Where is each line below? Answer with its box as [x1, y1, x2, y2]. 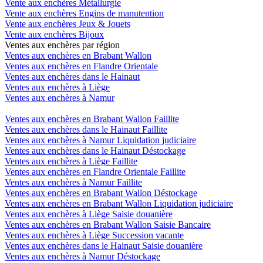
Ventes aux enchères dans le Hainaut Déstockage [5, 146, 186, 156]
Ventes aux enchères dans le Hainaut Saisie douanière [5, 241, 203, 251]
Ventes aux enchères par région [5, 40, 120, 50]
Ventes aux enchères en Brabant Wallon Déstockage [5, 188, 197, 198]
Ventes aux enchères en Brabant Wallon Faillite [5, 114, 179, 124]
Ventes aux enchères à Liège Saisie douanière [5, 209, 173, 220]
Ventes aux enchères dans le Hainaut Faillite [5, 124, 167, 135]
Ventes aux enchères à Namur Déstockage [5, 251, 160, 262]
